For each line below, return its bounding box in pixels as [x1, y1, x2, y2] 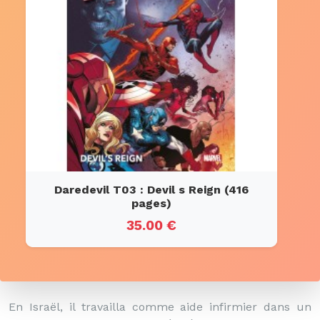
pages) [131, 196, 171, 210]
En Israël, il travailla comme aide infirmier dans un [9, 300, 311, 314]
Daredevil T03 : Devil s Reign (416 [54, 183, 249, 196]
